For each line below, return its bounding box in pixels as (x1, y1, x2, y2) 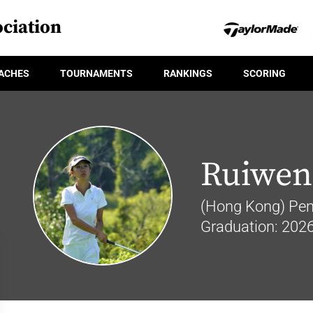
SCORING (243, 67, 286, 79)
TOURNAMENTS (60, 67, 133, 79)
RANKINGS (163, 67, 212, 79)
